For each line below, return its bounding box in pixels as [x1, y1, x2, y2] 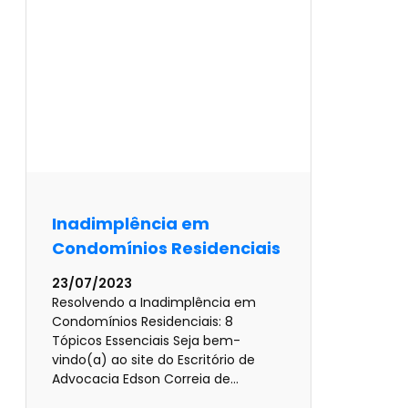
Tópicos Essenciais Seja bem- [52, 331, 240, 351]
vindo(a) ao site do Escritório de [52, 351, 255, 370]
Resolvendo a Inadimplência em [52, 293, 256, 312]
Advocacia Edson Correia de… [52, 370, 239, 389]
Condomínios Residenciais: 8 [52, 312, 233, 331]
